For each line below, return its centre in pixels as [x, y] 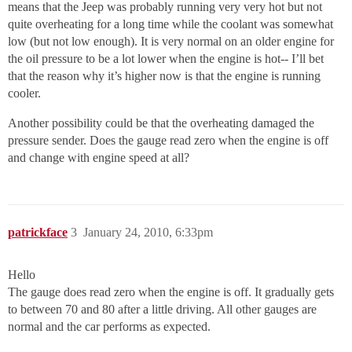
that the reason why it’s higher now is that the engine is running [164, 76]
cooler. [24, 93]
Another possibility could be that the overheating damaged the [161, 123]
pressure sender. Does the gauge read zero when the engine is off [168, 141]
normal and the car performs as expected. [109, 327]
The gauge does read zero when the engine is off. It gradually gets [171, 292]
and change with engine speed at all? [99, 158]
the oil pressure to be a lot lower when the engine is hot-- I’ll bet [166, 59]
